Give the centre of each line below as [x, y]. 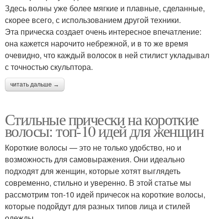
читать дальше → [35, 85]
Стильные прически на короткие [102, 119]
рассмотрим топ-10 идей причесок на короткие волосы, [105, 195]
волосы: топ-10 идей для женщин [104, 131]
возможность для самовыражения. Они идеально [95, 159]
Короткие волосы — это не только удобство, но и [93, 148]
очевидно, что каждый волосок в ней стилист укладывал [107, 55]
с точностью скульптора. [49, 67]
